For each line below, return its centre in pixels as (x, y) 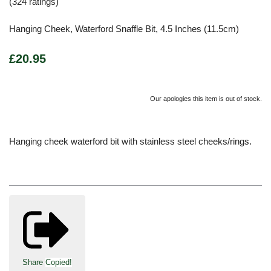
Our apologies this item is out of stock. (206, 98)
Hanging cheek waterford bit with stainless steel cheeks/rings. (130, 141)
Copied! (59, 263)
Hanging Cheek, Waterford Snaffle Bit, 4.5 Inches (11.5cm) (124, 28)
